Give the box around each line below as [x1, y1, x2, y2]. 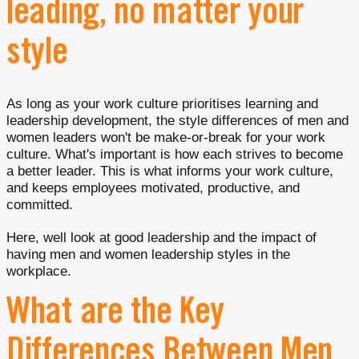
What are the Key [6, 297, 225, 333]
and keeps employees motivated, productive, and [6, 180, 300, 196]
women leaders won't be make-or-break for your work [6, 130, 325, 145]
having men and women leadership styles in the [6, 247, 290, 262]
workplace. [6, 264, 71, 279]
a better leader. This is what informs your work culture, [6, 163, 333, 179]
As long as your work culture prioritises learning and [6, 96, 318, 111]
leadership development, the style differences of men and [6, 113, 349, 128]
